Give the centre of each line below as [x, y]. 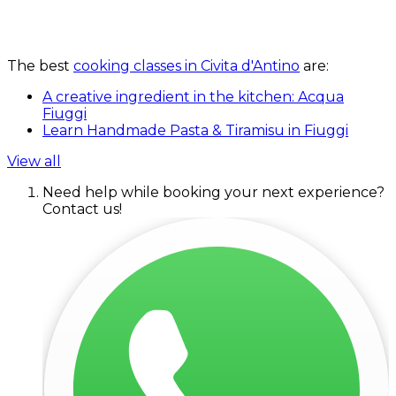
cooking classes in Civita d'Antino [187, 66]
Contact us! [82, 209]
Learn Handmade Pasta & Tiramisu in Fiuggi [195, 131]
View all [34, 162]
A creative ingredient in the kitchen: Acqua [193, 97]
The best [40, 66]
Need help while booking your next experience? [213, 193]
